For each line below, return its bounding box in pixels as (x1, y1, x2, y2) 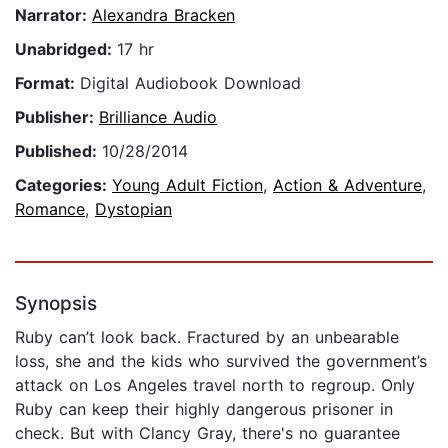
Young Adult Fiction (112, 175, 263, 196)
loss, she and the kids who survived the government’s (15, 351, 427, 372)
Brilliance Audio (99, 107, 217, 128)
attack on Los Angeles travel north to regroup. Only (15, 375, 415, 396)
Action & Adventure (273, 175, 422, 196)
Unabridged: (15, 39, 117, 60)
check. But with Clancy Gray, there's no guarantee (15, 423, 400, 444)
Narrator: (15, 5, 92, 26)
